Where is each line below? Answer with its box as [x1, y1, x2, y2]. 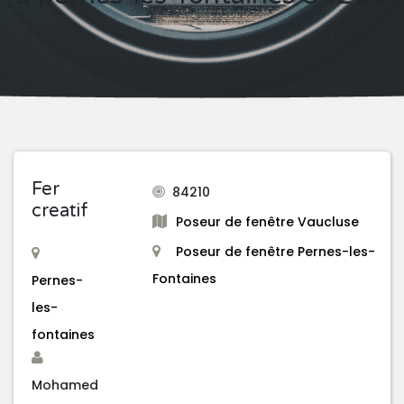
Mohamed [32, 376, 98, 395]
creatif [32, 200, 88, 223]
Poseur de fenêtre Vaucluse [176, 213, 359, 232]
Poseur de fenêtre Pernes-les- [176, 243, 375, 262]
